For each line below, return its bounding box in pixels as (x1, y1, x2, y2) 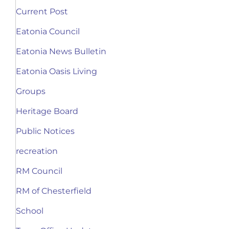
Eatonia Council (16, 27, 80, 37)
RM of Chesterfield (16, 186, 91, 196)
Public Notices (16, 126, 75, 136)
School (16, 206, 43, 216)
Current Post (16, 7, 68, 17)
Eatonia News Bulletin (16, 47, 106, 57)
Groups (16, 86, 45, 97)
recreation (16, 146, 58, 156)
